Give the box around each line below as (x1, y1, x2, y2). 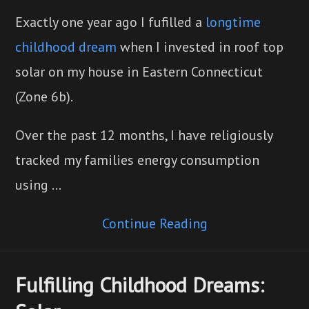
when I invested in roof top (117, 37, 284, 56)
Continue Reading (101, 214, 208, 232)
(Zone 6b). (15, 87, 74, 106)
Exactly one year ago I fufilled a (15, 12, 206, 31)
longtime (206, 12, 261, 31)
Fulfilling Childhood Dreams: (15, 270, 265, 298)
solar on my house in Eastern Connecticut (15, 62, 263, 81)
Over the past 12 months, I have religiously (15, 126, 273, 144)
